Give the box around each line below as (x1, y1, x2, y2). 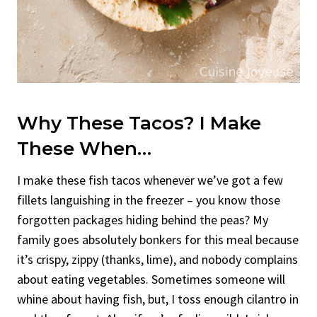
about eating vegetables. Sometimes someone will (17, 270, 285, 287)
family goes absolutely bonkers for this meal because (17, 231, 299, 248)
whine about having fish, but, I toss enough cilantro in (17, 290, 299, 307)
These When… (17, 137, 151, 160)
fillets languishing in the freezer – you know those (17, 191, 280, 208)
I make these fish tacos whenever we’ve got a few (17, 171, 283, 188)
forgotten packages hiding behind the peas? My (17, 211, 268, 228)
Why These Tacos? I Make (17, 111, 261, 134)
